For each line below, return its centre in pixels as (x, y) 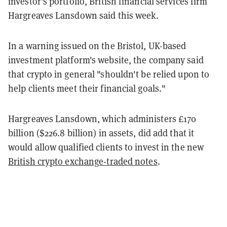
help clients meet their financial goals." (87, 88)
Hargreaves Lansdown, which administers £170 (102, 119)
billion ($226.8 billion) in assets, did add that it (101, 133)
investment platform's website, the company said (106, 60)
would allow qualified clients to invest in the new (106, 147)
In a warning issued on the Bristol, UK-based (97, 46)
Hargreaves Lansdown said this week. (85, 15)
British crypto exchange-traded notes (83, 161)
